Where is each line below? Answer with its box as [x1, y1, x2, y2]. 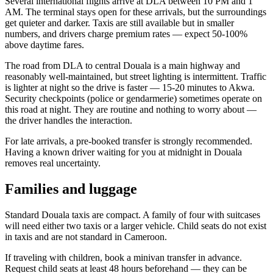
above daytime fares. [5, 39, 84, 50]
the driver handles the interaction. [5, 115, 132, 126]
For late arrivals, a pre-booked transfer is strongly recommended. [5, 135, 252, 146]
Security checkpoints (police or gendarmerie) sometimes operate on [5, 93, 262, 104]
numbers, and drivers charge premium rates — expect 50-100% [5, 28, 247, 39]
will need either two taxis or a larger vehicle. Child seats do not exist [5, 220, 266, 231]
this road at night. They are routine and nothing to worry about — [5, 104, 257, 115]
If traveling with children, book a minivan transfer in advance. [5, 252, 242, 263]
